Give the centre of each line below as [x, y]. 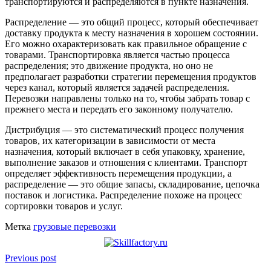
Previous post [31, 258]
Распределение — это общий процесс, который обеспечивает [132, 22]
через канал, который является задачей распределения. [117, 88]
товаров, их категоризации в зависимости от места [110, 141]
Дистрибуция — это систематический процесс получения [124, 130]
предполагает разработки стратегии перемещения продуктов [131, 77]
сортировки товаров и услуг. [64, 206]
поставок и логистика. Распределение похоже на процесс [123, 195]
